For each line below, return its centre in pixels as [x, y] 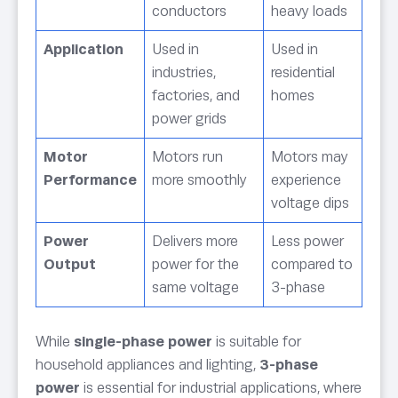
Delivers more [195, 242]
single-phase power [143, 342]
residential [303, 73]
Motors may [310, 157]
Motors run [187, 157]
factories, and [196, 96]
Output [70, 265]
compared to [312, 265]
